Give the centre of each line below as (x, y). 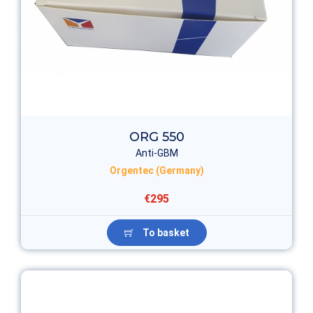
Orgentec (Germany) (156, 170)
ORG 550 (156, 137)
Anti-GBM (156, 153)
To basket (165, 232)
